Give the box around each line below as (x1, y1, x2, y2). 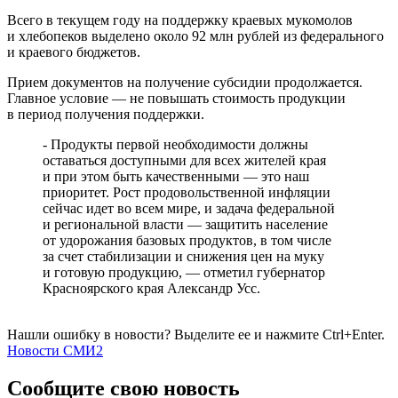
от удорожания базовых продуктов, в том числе (43, 232, 331, 248)
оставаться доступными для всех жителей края (43, 152, 326, 168)
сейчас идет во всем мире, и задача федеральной (43, 200, 335, 216)
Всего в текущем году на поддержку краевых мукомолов (7, 12, 353, 28)
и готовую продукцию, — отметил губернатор (43, 264, 325, 280)
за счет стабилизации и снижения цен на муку (43, 248, 324, 264)
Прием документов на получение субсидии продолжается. (7, 74, 362, 90)
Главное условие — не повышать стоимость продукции (7, 90, 346, 106)
